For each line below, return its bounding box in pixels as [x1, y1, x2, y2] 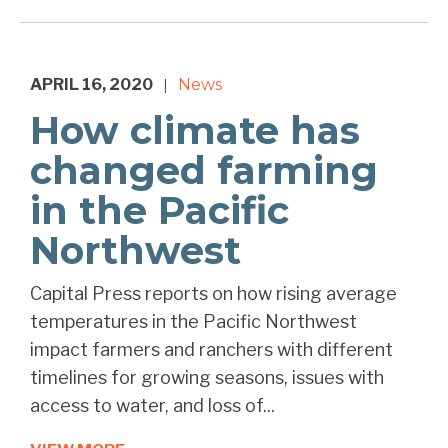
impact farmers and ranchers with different [30, 339, 393, 361]
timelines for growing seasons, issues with [30, 367, 384, 389]
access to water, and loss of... [30, 395, 275, 417]
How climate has [30, 107, 360, 155]
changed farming [30, 147, 378, 195]
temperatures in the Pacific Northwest [30, 311, 357, 333]
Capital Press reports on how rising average [30, 283, 397, 305]
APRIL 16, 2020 [30, 75, 153, 95]
